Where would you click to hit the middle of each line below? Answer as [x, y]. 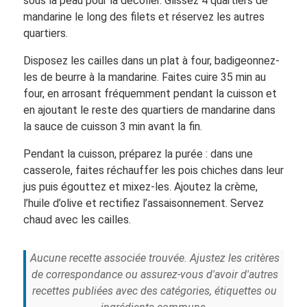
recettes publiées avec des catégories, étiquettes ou [155, 291]
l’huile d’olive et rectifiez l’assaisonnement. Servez [143, 203]
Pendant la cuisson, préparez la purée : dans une [138, 153]
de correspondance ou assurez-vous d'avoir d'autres [155, 274]
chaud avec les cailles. [77, 219]
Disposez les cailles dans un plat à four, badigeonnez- [151, 60]
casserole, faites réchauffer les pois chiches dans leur [153, 170]
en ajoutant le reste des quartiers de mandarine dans [149, 110]
